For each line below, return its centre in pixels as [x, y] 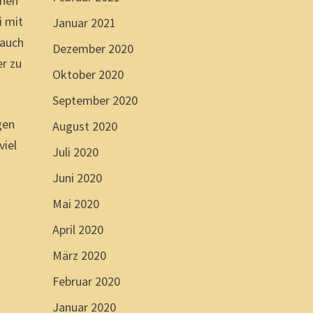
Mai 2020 [75, 203]
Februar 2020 [86, 281]
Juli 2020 [75, 152]
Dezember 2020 [93, 48]
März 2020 [79, 255]
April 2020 [78, 229]
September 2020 [95, 100]
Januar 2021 [84, 22]
